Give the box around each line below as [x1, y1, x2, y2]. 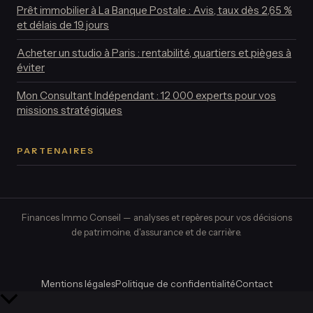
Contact [235, 278, 272, 290]
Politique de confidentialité [115, 278, 235, 290]
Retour [17, 293, 54, 307]
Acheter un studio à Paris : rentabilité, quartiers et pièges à [17, 47, 291, 60]
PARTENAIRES [17, 145, 95, 156]
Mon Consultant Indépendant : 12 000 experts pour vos [17, 89, 276, 103]
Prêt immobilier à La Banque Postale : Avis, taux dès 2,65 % [17, 4, 292, 17]
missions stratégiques [17, 104, 122, 117]
